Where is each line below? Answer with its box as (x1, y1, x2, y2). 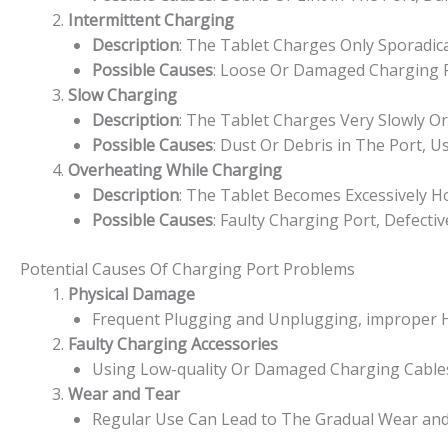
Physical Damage (68, 282, 195, 305)
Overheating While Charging (68, 158, 282, 181)
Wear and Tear (68, 382, 180, 405)
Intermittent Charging (68, 8, 234, 31)
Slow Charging (68, 83, 177, 106)
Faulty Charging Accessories (68, 332, 278, 355)
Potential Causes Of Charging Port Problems (20, 257, 355, 280)
